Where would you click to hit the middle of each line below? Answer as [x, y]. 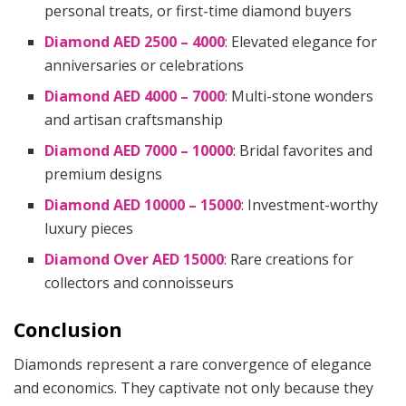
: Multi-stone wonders [300, 96]
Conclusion [68, 329]
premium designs [104, 174]
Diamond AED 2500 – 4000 [135, 41]
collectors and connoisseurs [140, 282]
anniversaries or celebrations [145, 65]
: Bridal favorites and [303, 150]
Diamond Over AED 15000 [135, 259]
